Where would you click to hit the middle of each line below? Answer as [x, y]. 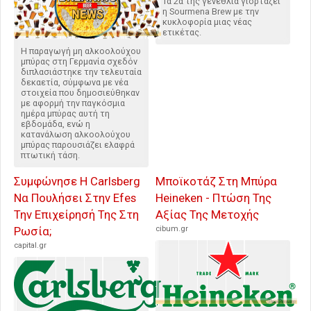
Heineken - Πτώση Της [213, 198]
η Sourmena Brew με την [211, 12]
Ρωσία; [33, 232]
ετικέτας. [182, 33]
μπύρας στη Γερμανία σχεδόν [79, 62]
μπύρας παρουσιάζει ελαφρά [78, 145]
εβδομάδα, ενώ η [56, 124]
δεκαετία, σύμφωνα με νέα [75, 83]
